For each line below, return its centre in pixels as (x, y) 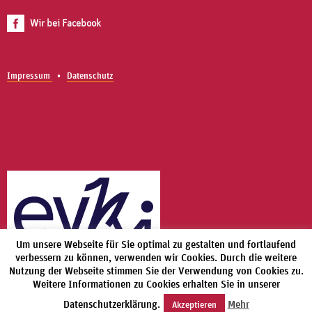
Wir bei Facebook (65, 23)
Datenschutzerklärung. (111, 304)
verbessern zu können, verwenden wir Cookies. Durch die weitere (156, 257)
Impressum (30, 76)
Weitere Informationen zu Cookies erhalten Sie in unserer (156, 284)
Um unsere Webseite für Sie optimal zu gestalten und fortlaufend (156, 244)
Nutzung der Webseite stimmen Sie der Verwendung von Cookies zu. (156, 271)
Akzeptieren (194, 305)
